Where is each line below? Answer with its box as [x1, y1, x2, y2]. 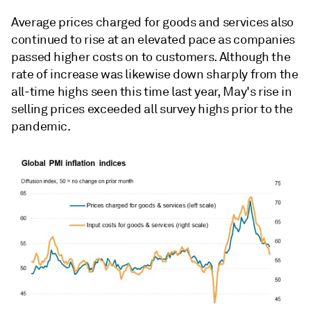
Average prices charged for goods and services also [11, 15, 294, 30]
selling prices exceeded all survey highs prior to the [11, 101, 293, 117]
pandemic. [11, 119, 71, 134]
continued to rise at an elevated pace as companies [11, 32, 296, 47]
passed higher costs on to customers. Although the [11, 49, 291, 65]
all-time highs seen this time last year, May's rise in [11, 84, 292, 99]
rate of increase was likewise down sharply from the [11, 67, 299, 82]
